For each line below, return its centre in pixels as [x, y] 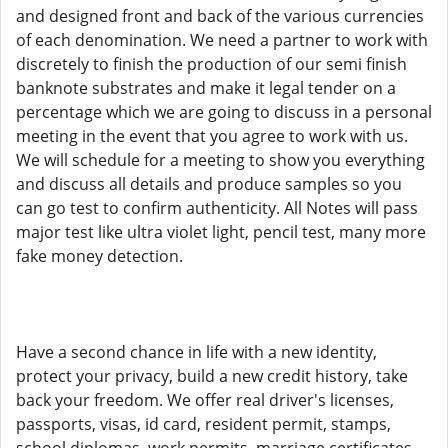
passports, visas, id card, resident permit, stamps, [203, 424]
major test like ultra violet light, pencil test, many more [221, 232]
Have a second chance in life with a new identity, [196, 352]
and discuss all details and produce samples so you [209, 184]
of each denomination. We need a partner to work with [222, 40]
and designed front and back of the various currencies [220, 16]
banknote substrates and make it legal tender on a [206, 88]
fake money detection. [99, 256]
